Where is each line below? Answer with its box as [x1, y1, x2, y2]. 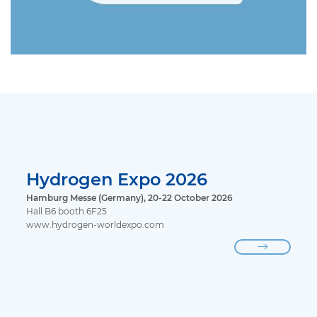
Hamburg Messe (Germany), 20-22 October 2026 [26, 192, 234, 203]
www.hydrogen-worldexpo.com [26, 219, 165, 230]
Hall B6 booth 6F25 [26, 206, 108, 217]
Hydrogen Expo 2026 [26, 168, 208, 190]
